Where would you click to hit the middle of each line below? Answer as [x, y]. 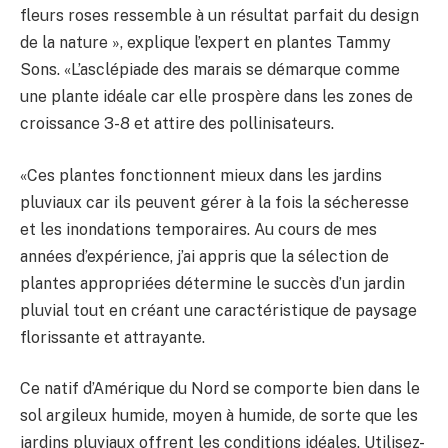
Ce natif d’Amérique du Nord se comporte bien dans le [220, 389]
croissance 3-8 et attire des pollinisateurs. [177, 124]
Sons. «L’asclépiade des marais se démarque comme [210, 70]
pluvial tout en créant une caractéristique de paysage [218, 310]
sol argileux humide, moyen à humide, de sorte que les [219, 416]
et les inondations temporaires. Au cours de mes [198, 229]
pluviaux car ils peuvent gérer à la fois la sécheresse [214, 202]
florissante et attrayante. [112, 337]
